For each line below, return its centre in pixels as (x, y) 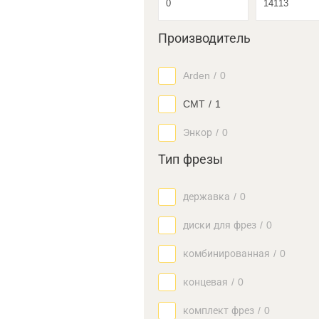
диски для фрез (220, 225)
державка (206, 197)
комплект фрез (219, 310)
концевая (205, 282)
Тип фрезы (190, 159)
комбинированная (226, 253)
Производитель (204, 38)
